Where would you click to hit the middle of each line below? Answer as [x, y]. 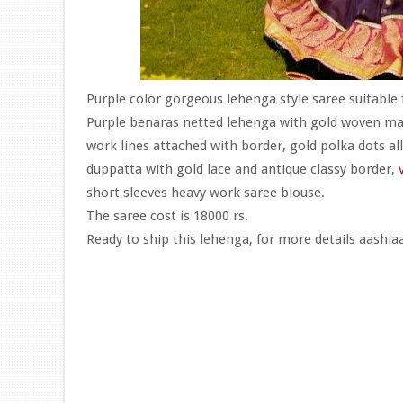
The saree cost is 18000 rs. [167, 216]
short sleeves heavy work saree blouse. [206, 193]
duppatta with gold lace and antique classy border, [242, 169]
